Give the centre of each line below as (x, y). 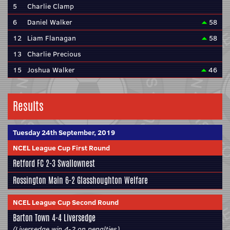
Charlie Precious (54, 54)
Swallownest (76, 164)
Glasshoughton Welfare (112, 180)
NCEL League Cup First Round (61, 148)
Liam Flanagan (52, 38)
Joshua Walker (51, 70)
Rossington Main (38, 180)
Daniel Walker (50, 22)
